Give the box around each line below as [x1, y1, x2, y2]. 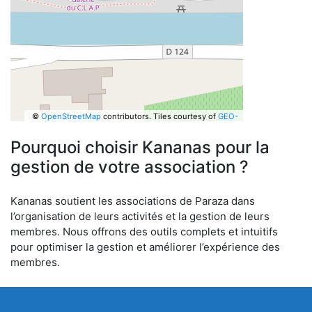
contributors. [100, 111, 151, 121]
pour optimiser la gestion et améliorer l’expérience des [10, 240, 280, 253]
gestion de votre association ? [10, 157, 249, 177]
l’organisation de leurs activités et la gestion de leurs [10, 210, 270, 223]
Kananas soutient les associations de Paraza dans [10, 194, 255, 208]
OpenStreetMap [40, 111, 101, 121]
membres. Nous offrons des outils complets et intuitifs [10, 225, 278, 238]
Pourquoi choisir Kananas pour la [10, 137, 270, 157]
